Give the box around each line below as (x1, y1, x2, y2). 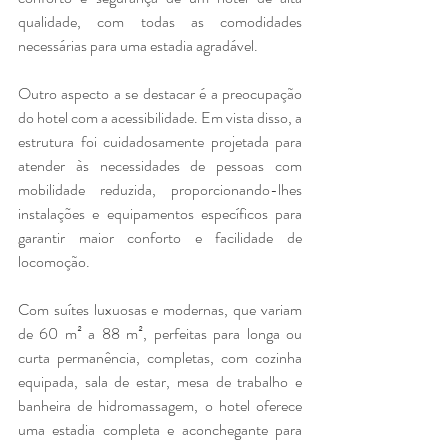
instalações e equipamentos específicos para (18, 201, 302, 225)
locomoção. (18, 249, 90, 273)
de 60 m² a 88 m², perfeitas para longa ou (18, 321, 302, 345)
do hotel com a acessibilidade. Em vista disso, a (18, 105, 302, 129)
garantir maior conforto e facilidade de (18, 225, 302, 249)
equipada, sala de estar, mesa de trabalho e (18, 369, 302, 393)
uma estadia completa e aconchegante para (18, 417, 302, 441)
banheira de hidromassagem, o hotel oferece (18, 393, 302, 417)
